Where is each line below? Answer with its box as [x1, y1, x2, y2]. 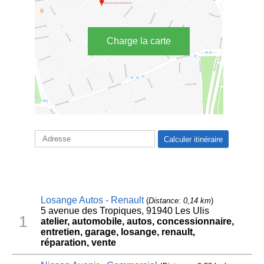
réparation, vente [40, 237, 116, 248]
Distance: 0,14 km [148, 196, 211, 206]
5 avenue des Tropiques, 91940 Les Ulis [40, 206, 209, 216]
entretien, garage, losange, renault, [40, 227, 195, 237]
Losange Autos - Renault [40, 195, 144, 206]
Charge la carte [107, 36, 171, 47]
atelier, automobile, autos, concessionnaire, [40, 216, 234, 227]
